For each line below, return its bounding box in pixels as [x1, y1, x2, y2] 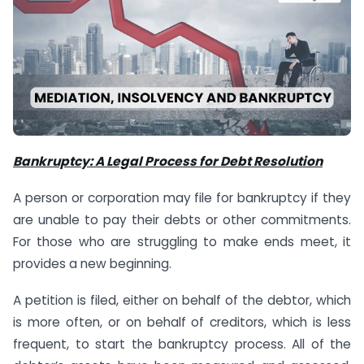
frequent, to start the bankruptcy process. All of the [13, 335, 351, 353]
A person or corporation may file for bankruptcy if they [13, 188, 351, 206]
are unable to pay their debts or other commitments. [13, 210, 351, 228]
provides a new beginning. [13, 254, 171, 272]
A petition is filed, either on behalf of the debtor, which [13, 291, 351, 309]
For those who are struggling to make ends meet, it [13, 232, 351, 250]
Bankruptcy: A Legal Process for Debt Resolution [13, 152, 323, 170]
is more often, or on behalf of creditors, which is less [13, 313, 351, 331]
